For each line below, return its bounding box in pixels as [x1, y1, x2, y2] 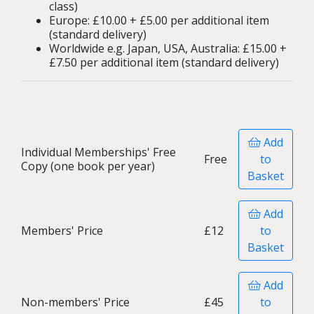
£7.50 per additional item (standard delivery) [49, 55, 279, 70]
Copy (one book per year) [21, 158, 155, 174]
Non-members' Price [21, 294, 130, 310]
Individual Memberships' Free [21, 144, 176, 160]
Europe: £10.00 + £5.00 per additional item [49, 13, 269, 28]
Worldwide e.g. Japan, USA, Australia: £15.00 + [49, 41, 287, 56]
